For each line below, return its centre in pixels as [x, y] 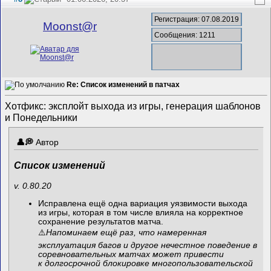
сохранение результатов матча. [101, 221]
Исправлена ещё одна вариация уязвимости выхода [143, 203]
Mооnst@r [70, 27]
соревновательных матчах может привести [131, 254]
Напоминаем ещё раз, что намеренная [126, 232]
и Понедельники [41, 118]
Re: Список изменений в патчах [123, 84]
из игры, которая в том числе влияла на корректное [141, 212]
